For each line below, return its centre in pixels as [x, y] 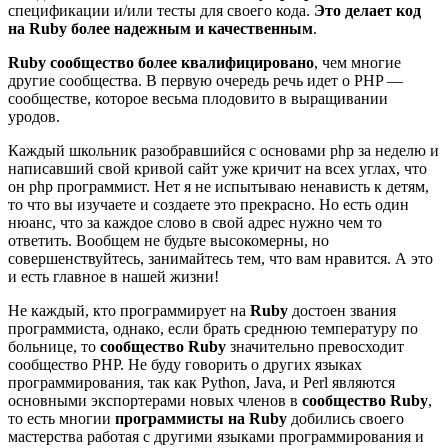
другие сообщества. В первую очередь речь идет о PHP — [205, 80]
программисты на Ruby [201, 418]
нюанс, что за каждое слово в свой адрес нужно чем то [195, 222]
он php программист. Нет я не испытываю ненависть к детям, [218, 186]
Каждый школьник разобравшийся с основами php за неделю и [223, 150]
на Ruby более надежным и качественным [160, 28]
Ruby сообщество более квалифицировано [161, 62]
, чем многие [357, 62]
